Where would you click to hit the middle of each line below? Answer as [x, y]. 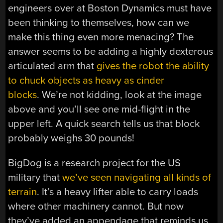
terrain [23, 192]
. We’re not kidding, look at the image [119, 95]
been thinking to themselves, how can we [99, 23]
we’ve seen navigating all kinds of [137, 177]
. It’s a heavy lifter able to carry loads [118, 192]
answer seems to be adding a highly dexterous [111, 52]
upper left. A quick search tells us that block [104, 124]
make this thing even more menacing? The [101, 37]
